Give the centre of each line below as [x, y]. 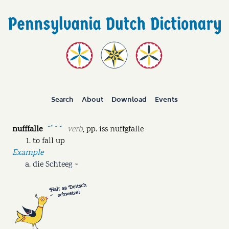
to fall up [49, 141]
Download [129, 100]
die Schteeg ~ [56, 165]
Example [28, 153]
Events [166, 100]
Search [63, 100]
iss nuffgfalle [121, 129]
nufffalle [27, 129]
